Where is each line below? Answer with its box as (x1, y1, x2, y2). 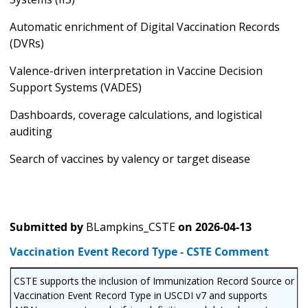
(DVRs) (10, 35, 44, 51)
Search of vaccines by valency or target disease (10, 151, 250, 166)
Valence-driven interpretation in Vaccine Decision (10, 63, 263, 78)
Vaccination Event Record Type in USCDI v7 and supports (13, 288, 267, 302)
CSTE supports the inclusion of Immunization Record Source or (13, 274, 294, 287)
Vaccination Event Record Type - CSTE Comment (10, 243, 269, 259)
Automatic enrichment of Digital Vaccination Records (10, 19, 280, 34)
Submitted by (10, 219, 83, 234)
